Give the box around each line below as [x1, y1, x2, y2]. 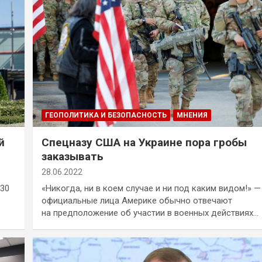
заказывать [41, 149, 104, 163]
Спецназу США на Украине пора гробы [41, 135, 247, 149]
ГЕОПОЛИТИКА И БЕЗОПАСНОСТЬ [44, 111, 167, 119]
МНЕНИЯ [176, 111, 208, 119]
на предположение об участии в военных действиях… [41, 207, 258, 218]
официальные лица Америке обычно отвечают [41, 195, 232, 206]
